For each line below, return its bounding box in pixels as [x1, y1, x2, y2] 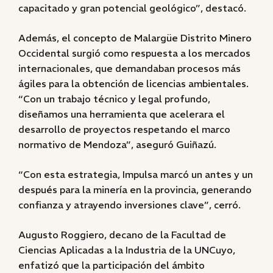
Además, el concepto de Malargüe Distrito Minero [18, 32, 252, 44]
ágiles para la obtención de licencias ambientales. [18, 77, 249, 90]
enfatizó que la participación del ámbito [18, 259, 205, 271]
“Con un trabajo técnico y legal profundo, [18, 93, 210, 105]
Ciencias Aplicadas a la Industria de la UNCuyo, [18, 244, 235, 256]
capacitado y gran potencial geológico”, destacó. [18, 2, 246, 14]
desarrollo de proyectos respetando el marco [18, 123, 230, 135]
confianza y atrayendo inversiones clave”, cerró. [18, 199, 241, 211]
